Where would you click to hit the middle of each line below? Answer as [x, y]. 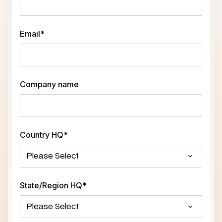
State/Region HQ [51, 185]
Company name [49, 84]
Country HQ [42, 135]
